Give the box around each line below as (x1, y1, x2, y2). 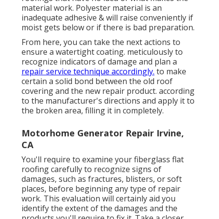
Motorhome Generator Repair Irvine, (22, 127, 184, 139)
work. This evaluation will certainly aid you (22, 193, 175, 204)
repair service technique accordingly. (22, 66, 154, 77)
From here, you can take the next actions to (22, 36, 180, 47)
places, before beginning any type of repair (22, 183, 180, 194)
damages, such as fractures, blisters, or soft (22, 173, 182, 184)
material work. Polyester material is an (22, 2, 162, 13)
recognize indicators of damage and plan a (22, 56, 177, 67)
